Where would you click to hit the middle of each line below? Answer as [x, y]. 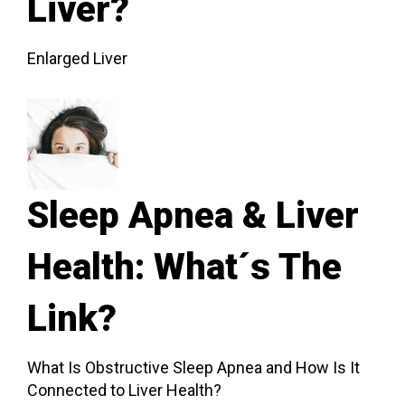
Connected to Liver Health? [124, 390]
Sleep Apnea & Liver [193, 216]
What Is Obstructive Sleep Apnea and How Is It [193, 367]
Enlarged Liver [77, 58]
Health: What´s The [184, 267]
